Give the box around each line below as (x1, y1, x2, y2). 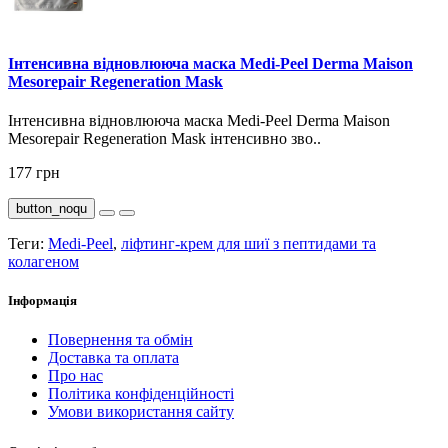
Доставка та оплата (48, 349, 179, 367)
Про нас (48, 367, 103, 385)
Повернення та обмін (48, 331, 193, 349)
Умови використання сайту (48, 403, 234, 421)
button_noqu (16, 201, 87, 217)
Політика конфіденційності (48, 385, 234, 403)
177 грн (8, 164, 60, 182)
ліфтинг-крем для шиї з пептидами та (121, 235, 376, 253)
